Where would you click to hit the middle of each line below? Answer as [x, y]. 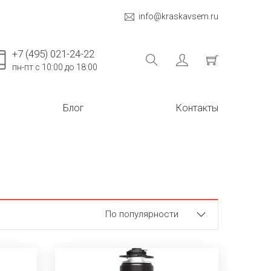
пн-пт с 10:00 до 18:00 [55, 67]
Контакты [197, 108]
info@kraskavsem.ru [178, 16]
